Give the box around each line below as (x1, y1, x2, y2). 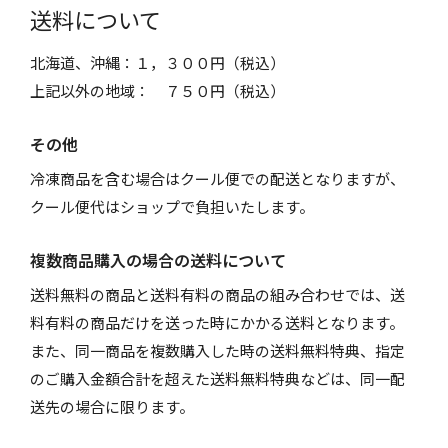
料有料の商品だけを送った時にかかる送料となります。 (30, 315, 404, 334)
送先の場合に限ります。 (30, 399, 194, 418)
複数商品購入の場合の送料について (30, 252, 286, 272)
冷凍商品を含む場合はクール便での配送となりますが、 (30, 171, 405, 190)
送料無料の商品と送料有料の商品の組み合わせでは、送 (30, 287, 405, 306)
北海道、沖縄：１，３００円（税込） (30, 55, 285, 74)
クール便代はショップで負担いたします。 (30, 199, 314, 218)
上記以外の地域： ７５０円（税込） (30, 83, 285, 102)
